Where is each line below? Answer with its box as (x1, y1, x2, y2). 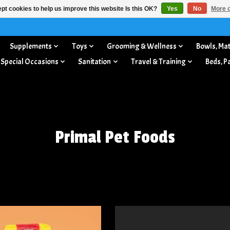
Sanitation (78, 56, 111, 67)
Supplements (10, 41, 52, 51)
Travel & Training (130, 56, 186, 67)
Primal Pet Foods (55, 127, 175, 148)
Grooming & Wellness (107, 41, 177, 51)
